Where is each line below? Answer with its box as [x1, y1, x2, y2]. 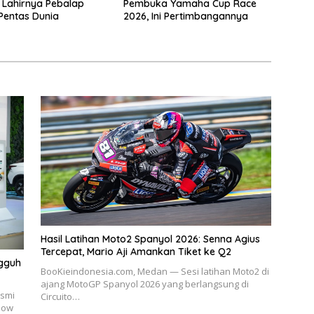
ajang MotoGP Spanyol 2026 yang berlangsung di [40, 278, 249, 290]
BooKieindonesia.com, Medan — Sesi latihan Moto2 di [40, 265, 269, 278]
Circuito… [40, 290, 80, 303]
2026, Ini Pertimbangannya [123, 9, 248, 22]
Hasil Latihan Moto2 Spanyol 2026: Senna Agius [40, 233, 260, 245]
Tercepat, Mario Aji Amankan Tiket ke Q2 [40, 245, 231, 258]
